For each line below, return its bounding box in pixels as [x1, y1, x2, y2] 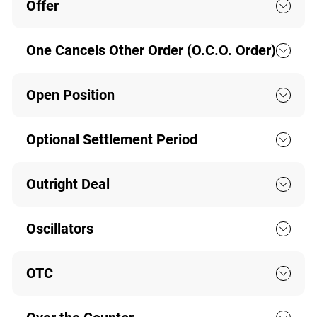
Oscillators [25, 220, 93, 238]
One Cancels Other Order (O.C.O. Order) [25, 42, 276, 59]
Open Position [25, 86, 115, 104]
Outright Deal [25, 175, 110, 193]
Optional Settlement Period [25, 131, 197, 149]
